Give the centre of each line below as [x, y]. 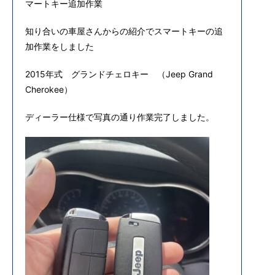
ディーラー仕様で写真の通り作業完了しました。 [120, 117]
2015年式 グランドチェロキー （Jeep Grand [119, 74]
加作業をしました [60, 46]
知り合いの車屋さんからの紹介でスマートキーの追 [124, 31]
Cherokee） [49, 89]
